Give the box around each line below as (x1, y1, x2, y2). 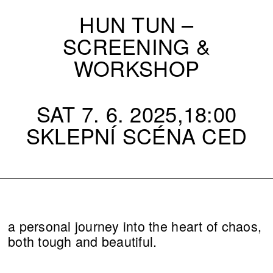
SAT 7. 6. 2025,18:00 (36, 97, 237, 129)
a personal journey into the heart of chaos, (8, 216, 262, 235)
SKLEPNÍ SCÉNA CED (26, 119, 247, 151)
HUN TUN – (79, 8, 194, 39)
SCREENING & (63, 30, 210, 61)
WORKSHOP (73, 52, 200, 83)
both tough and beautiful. (8, 231, 157, 250)
